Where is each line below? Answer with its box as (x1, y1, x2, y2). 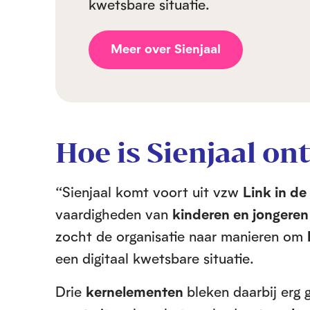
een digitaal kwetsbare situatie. (55, 249, 254, 267)
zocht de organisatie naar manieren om (55, 227, 307, 245)
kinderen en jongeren (172, 205, 309, 223)
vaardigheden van (55, 205, 172, 223)
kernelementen (86, 282, 187, 300)
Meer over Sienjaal (111, 40, 221, 56)
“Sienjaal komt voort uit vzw (55, 183, 243, 201)
